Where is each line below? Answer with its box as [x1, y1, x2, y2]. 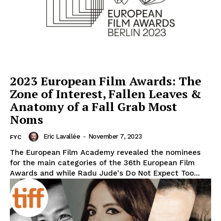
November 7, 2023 [88, 133, 142, 141]
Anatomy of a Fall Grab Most [10, 99, 177, 115]
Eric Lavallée [43, 133, 80, 141]
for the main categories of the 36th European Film [10, 158, 195, 168]
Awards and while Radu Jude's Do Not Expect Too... [10, 169, 200, 178]
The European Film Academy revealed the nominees [10, 148, 201, 157]
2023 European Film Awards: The [10, 73, 201, 89]
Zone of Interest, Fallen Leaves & [10, 86, 201, 102]
